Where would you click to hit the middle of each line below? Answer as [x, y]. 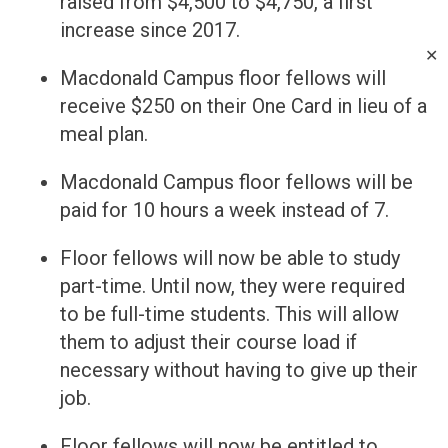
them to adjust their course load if [208, 342]
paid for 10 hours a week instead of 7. [224, 210]
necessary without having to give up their [239, 370]
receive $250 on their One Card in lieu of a [243, 106]
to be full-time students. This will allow [229, 314]
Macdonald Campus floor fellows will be [236, 182]
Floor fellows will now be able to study [230, 258]
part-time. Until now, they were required [232, 286]
